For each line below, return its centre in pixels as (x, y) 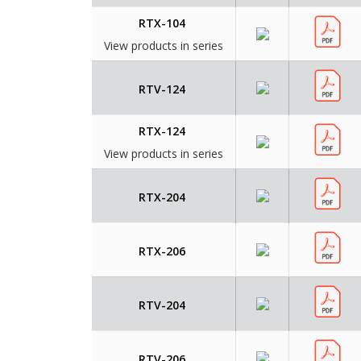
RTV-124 (162, 89)
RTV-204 (162, 305)
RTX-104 (162, 23)
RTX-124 (162, 131)
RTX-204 (162, 197)
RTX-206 (162, 251)
